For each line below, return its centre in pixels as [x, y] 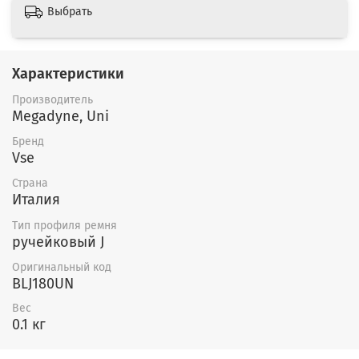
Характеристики [68, 74]
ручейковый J [58, 242]
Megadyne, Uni [61, 116]
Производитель [52, 100]
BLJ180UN [43, 283]
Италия [36, 200]
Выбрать [70, 12]
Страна [30, 184]
